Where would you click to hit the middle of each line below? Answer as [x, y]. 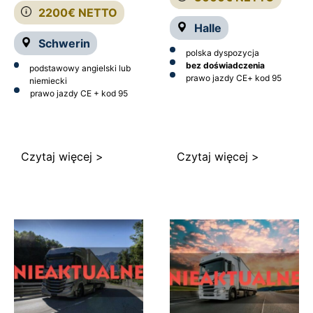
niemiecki [48, 81]
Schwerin [64, 44]
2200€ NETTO [78, 13]
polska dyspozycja [222, 53]
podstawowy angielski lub [80, 68]
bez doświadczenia [225, 66]
